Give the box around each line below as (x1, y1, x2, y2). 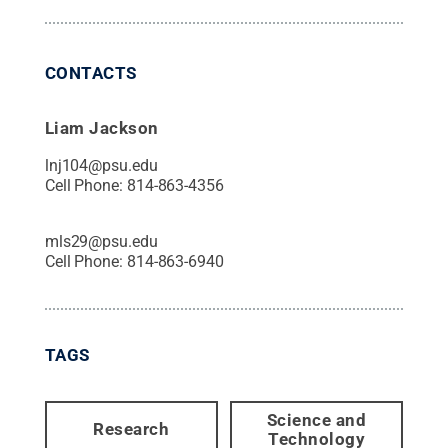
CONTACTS (44, 62, 137, 83)
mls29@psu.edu (44, 231, 158, 251)
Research (93, 419, 170, 440)
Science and (266, 409, 367, 430)
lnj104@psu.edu (44, 155, 158, 175)
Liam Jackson (44, 117, 159, 138)
